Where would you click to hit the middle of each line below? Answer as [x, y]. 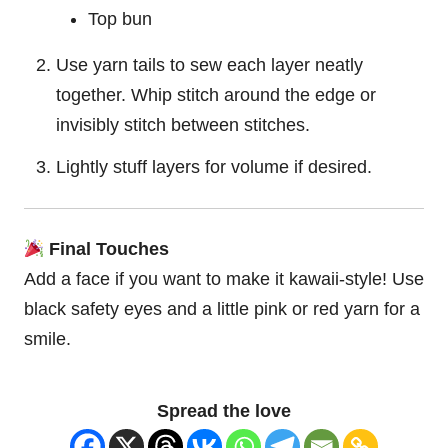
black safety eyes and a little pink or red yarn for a [222, 309]
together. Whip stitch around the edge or [216, 95]
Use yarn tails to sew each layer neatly [209, 65]
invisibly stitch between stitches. [183, 125]
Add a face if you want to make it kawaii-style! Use [224, 279]
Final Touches [107, 249]
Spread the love [224, 411]
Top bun [120, 19]
